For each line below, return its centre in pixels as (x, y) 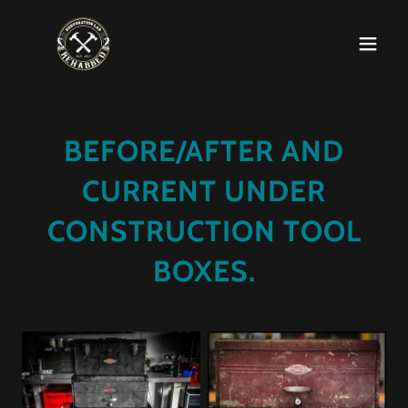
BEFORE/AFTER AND (204, 151)
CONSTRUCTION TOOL (204, 231)
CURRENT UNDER (204, 191)
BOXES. (204, 271)
